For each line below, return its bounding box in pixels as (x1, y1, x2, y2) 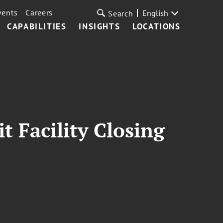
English (142, 8, 168, 18)
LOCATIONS (132, 21, 181, 32)
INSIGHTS (79, 21, 120, 32)
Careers (25, 7, 53, 17)
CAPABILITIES (7, 21, 67, 32)
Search (108, 8, 133, 18)
